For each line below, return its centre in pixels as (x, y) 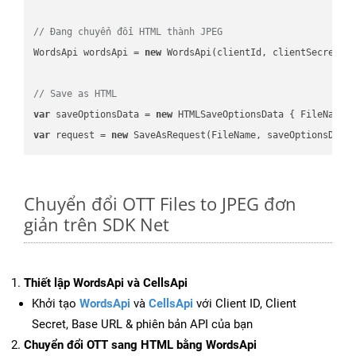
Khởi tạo (56, 304)
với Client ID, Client (245, 304)
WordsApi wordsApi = (89, 52)
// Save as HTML (75, 93)
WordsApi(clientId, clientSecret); (256, 52)
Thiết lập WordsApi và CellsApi (106, 283)
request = (81, 135)
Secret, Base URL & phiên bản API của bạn (142, 325)
